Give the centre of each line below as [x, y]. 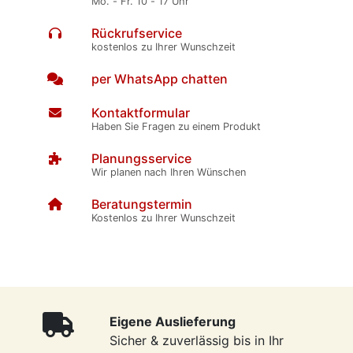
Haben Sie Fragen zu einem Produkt [176, 127]
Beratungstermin [141, 204]
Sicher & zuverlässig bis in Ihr [197, 341]
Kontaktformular [140, 113]
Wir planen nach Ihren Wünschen [168, 173]
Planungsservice [141, 159]
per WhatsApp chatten [159, 79]
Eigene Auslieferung [173, 322]
